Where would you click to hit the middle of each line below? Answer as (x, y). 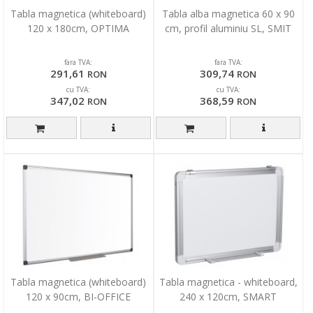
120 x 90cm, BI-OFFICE (79, 297)
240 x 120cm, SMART (228, 297)
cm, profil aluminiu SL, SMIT (228, 29)
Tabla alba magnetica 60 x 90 (228, 14)
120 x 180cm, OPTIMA (79, 29)
